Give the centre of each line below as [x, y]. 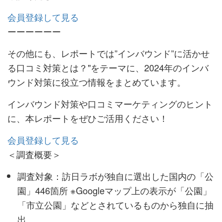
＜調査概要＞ [34, 154]
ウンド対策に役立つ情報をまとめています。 [97, 82]
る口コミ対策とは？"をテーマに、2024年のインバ [108, 68]
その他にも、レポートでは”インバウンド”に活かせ [109, 53]
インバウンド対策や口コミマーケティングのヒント [110, 104]
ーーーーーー [34, 31]
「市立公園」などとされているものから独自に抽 [115, 205]
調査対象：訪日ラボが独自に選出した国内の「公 [115, 176]
